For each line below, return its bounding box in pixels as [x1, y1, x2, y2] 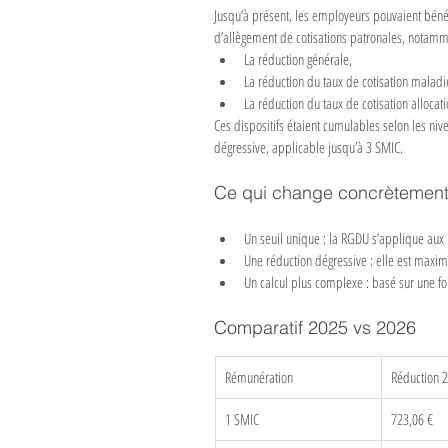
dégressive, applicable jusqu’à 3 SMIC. [214, 137, 403, 157]
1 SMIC [225, 409, 259, 429]
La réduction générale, [244, 49, 352, 69]
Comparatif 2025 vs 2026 [214, 316, 416, 339]
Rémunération [225, 367, 293, 387]
